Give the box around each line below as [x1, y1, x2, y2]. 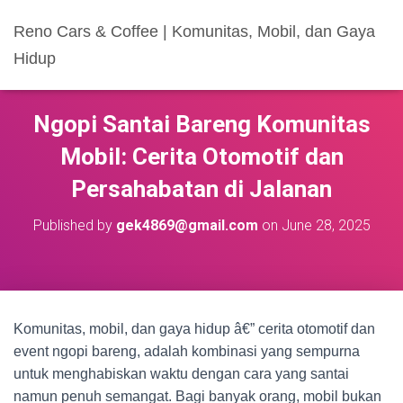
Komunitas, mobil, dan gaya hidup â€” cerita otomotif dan [13, 321, 375, 336]
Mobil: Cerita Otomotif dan [59, 143, 344, 170]
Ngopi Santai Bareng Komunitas [32, 111, 371, 138]
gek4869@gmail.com [115, 217, 258, 234]
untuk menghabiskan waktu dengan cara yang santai [13, 366, 349, 381]
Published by [32, 217, 116, 234]
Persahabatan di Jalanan [71, 175, 332, 202]
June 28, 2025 [281, 217, 371, 234]
